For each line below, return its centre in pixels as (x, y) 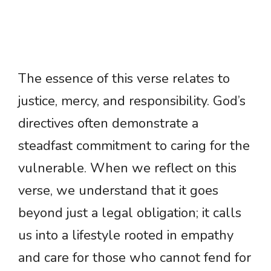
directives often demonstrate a (108, 124)
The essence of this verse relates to (124, 79)
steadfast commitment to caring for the (134, 146)
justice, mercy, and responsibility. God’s (132, 101)
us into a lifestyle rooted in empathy (126, 236)
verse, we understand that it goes (118, 191)
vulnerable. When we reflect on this (127, 168)
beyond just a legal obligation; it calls (130, 213)
